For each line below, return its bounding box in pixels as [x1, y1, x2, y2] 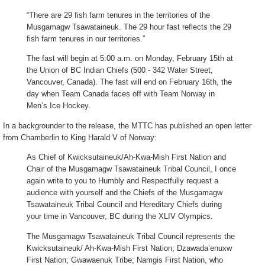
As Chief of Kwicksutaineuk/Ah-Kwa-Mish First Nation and [27, 153, 226, 162]
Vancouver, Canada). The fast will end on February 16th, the [27, 77, 232, 87]
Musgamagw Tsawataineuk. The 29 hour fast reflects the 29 [27, 22, 231, 31]
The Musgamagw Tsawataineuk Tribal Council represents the [27, 231, 235, 241]
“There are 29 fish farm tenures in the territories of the [27, 10, 210, 20]
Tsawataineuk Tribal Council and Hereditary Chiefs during [27, 200, 222, 209]
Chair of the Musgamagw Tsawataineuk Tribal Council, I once [27, 164, 236, 174]
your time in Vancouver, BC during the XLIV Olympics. [27, 212, 213, 221]
